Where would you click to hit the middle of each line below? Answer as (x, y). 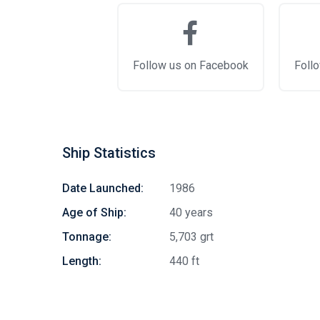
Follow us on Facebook (190, 65)
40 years (191, 212)
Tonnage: (87, 237)
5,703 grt (191, 237)
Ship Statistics (109, 153)
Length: (82, 261)
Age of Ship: (94, 212)
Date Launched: (103, 188)
